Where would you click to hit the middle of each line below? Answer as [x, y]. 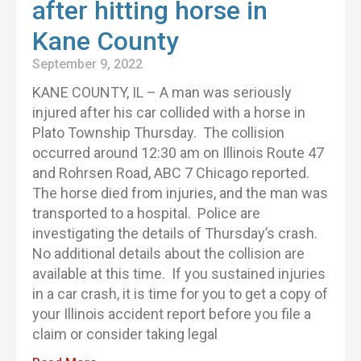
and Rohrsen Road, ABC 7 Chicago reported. [172, 173]
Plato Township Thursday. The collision [158, 133]
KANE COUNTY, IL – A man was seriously [162, 92]
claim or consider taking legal [125, 334]
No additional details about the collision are [168, 253]
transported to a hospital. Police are [146, 213]
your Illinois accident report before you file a [172, 314]
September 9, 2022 [87, 64]
